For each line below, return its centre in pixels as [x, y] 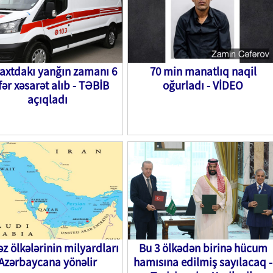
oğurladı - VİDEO [203, 85]
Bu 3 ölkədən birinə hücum [203, 248]
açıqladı [48, 99]
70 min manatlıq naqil [203, 71]
